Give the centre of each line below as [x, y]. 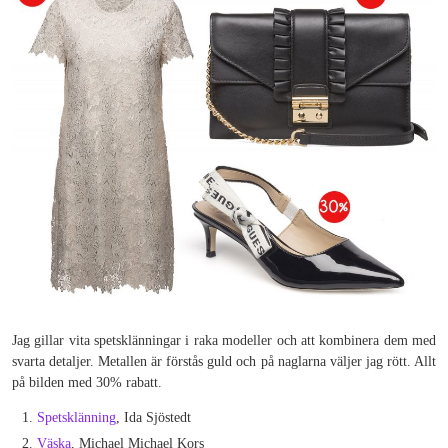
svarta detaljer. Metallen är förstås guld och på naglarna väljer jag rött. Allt [224, 361]
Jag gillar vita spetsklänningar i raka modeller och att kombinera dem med [224, 340]
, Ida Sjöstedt [153, 417]
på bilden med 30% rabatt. [87, 382]
